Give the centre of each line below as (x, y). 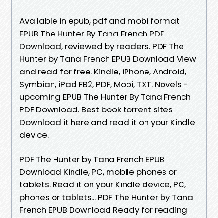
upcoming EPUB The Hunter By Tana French (105, 97)
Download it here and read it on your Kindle (107, 122)
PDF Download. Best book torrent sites (96, 109)
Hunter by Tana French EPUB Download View (108, 59)
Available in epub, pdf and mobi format (100, 21)
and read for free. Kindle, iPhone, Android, (103, 71)
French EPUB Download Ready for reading (103, 209)
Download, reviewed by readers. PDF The (102, 46)
